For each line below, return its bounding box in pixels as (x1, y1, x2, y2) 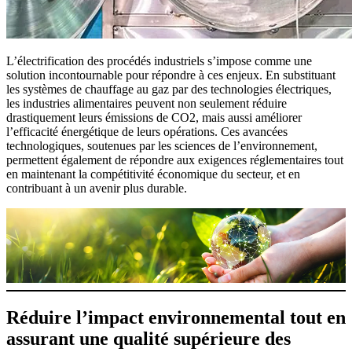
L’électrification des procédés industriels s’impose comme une (6, 53, 312, 68)
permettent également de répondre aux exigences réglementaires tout (6, 152, 343, 167)
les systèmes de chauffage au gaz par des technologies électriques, (6, 82, 332, 96)
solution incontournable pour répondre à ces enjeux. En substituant (6, 68, 335, 82)
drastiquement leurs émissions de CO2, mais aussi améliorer (6, 110, 302, 124)
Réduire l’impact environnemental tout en (6, 306, 346, 328)
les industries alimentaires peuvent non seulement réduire (6, 96, 287, 110)
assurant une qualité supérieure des (6, 328, 291, 349)
